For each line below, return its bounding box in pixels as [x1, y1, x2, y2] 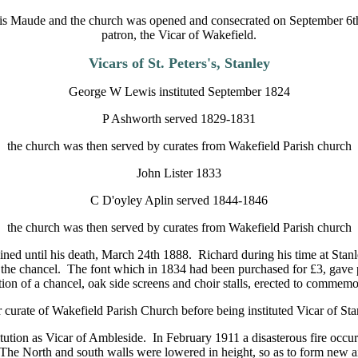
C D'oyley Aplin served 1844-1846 [90, 193, 268, 207]
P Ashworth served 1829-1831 [102, 112, 256, 125]
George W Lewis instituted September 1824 [68, 85, 290, 98]
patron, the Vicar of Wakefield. [101, 28, 257, 42]
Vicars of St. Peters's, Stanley [88, 55, 270, 71]
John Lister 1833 [137, 166, 221, 180]
